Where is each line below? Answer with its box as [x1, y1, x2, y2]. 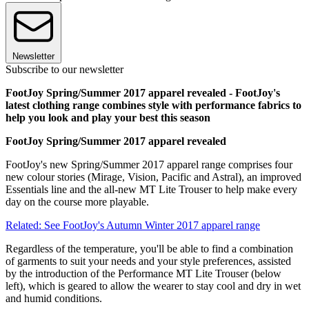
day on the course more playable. [6, 196, 149, 208]
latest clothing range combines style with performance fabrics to [6, 99, 301, 112]
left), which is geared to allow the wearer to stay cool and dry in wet [6, 280, 301, 292]
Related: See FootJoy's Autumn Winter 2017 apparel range [6, 219, 260, 232]
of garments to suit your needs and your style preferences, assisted [6, 255, 291, 268]
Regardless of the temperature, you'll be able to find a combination [6, 243, 293, 255]
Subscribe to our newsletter [6, 63, 123, 76]
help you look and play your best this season [6, 112, 210, 124]
